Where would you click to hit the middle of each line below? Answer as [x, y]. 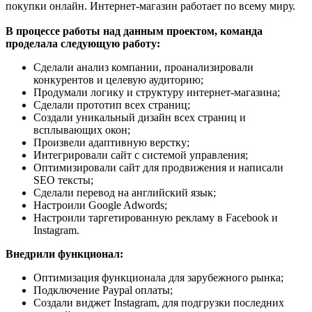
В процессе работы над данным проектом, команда [134, 31]
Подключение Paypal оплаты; [103, 290]
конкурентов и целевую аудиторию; [118, 79]
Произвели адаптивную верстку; [111, 142]
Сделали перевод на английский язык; [125, 192]
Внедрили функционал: [64, 253]
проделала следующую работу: [83, 43]
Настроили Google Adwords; [100, 205]
